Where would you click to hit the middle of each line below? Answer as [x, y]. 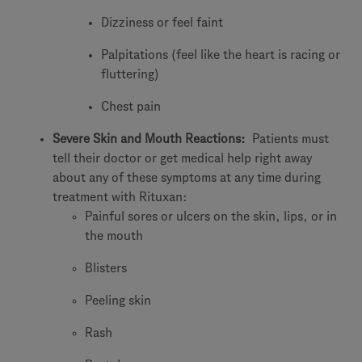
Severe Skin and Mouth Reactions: [151, 139]
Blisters [106, 268]
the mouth [114, 236]
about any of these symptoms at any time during [187, 177]
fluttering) [130, 74]
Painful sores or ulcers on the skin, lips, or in [211, 216]
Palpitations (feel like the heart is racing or [221, 55]
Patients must [289, 139]
